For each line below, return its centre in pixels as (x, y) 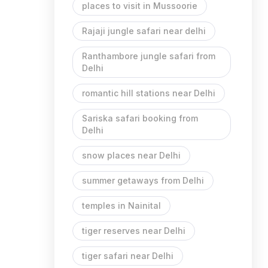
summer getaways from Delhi (143, 180)
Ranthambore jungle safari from (149, 56)
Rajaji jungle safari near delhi (144, 31)
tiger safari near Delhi (128, 256)
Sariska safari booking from (140, 118)
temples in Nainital (121, 205)
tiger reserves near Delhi (134, 231)
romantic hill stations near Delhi (149, 93)
